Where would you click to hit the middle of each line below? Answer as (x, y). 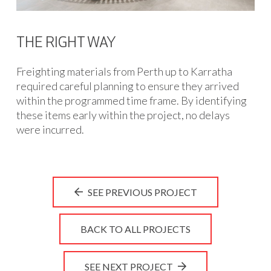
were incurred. (50, 130)
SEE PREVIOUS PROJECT (142, 192)
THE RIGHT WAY (66, 44)
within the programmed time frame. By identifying (132, 101)
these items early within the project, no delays (123, 115)
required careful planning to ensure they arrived (128, 86)
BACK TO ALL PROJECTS (135, 229)
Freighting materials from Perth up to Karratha (124, 72)
